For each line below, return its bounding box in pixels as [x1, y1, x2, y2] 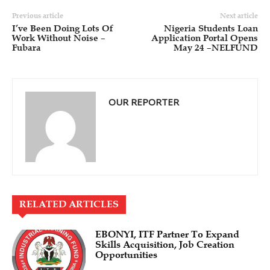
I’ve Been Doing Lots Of [12, 22, 113, 34]
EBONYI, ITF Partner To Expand [95, 228, 240, 240]
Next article [219, 11, 258, 20]
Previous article [12, 11, 63, 20]
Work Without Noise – [12, 32, 105, 43]
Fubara [12, 42, 41, 53]
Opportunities [95, 248, 158, 261]
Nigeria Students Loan [163, 22, 258, 34]
